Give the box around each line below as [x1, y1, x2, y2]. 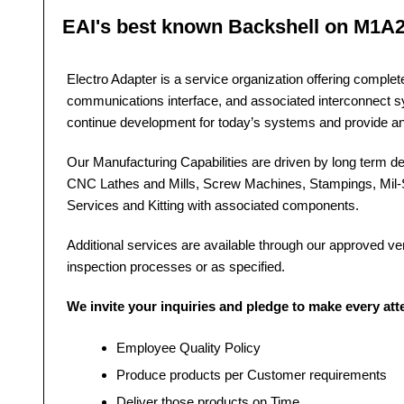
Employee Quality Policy [116, 340, 262, 356]
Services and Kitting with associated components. [67, 197, 360, 213]
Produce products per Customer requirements [309, 367, 388, 383]
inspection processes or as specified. [67, 259, 286, 274]
